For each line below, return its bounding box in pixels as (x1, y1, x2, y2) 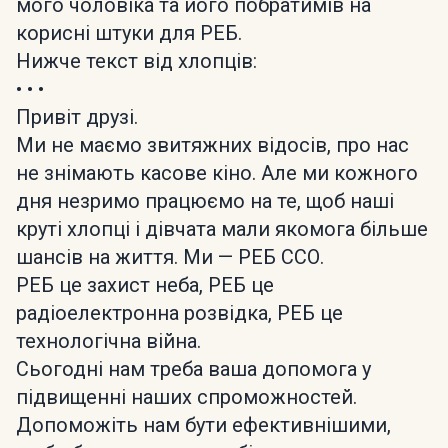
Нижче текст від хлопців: (16, 49, 257, 73)
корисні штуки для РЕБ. (16, 21, 242, 45)
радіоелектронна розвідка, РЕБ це (16, 301, 343, 325)
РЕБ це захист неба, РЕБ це (16, 273, 274, 297)
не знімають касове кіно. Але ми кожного (16, 161, 418, 185)
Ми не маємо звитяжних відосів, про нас (16, 133, 409, 157)
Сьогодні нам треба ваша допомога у (16, 357, 371, 381)
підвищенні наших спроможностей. (16, 385, 357, 409)
